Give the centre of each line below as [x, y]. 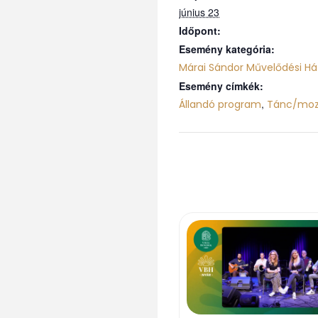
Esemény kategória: [227, 49]
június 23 [199, 12]
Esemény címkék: [221, 86]
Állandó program [220, 105]
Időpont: [200, 31]
